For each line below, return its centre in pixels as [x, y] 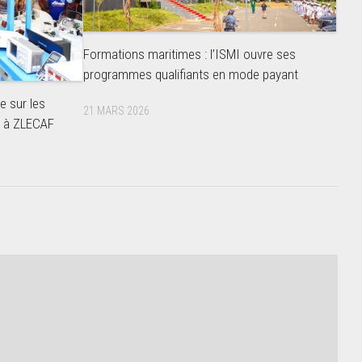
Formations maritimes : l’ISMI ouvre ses [189, 54]
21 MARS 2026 [116, 110]
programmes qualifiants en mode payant [190, 74]
